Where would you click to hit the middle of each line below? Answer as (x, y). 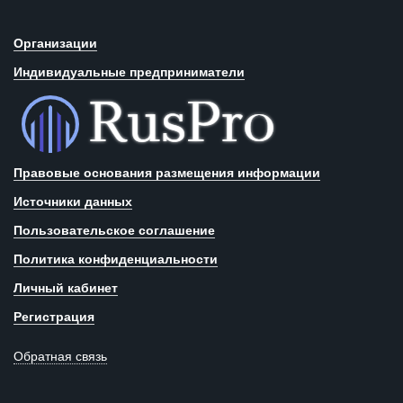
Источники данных (73, 202)
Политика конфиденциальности (116, 260)
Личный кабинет (66, 288)
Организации (55, 44)
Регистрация (54, 317)
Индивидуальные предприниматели (129, 72)
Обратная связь (60, 357)
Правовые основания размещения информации (167, 173)
